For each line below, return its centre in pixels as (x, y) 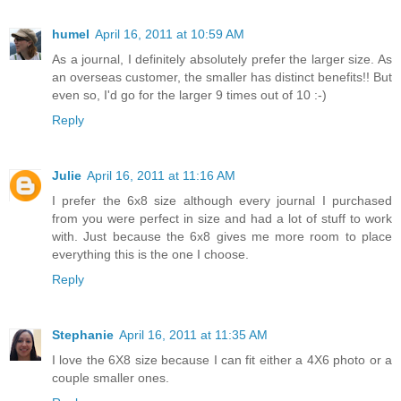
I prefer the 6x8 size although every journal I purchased (222, 201)
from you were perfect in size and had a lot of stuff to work (222, 219)
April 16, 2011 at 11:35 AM (193, 335)
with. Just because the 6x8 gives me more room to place (222, 237)
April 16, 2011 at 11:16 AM (161, 176)
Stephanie (83, 335)
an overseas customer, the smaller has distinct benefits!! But (222, 77)
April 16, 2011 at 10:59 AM (170, 34)
